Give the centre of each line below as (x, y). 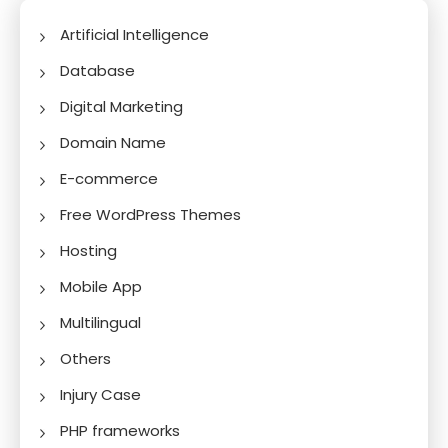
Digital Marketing (121, 106)
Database (97, 70)
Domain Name (113, 142)
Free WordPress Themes (150, 214)
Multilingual (100, 322)
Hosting (88, 250)
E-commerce (109, 178)
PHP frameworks (120, 430)
